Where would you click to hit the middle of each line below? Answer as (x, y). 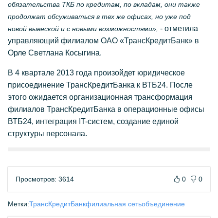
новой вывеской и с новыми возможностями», (83, 29)
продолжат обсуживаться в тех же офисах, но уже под (99, 17)
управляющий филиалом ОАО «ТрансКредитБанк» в (103, 41)
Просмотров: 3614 (45, 179)
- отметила (178, 28)
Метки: (18, 204)
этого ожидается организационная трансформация (100, 97)
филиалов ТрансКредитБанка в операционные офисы (106, 109)
